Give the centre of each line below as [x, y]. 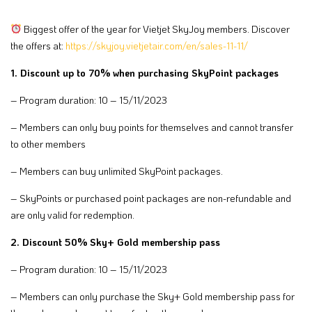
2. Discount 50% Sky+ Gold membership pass [115, 242]
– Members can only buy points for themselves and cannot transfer [152, 127]
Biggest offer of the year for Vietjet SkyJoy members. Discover [155, 29]
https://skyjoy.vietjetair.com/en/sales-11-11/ [157, 45]
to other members [48, 143]
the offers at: [38, 45]
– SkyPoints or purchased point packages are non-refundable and [151, 198]
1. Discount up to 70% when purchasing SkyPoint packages [145, 72]
